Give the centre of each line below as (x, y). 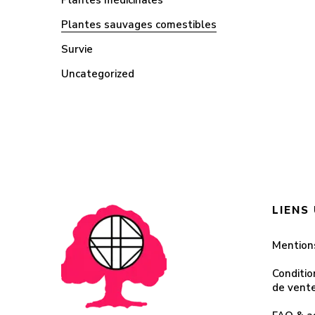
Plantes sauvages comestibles (139, 25)
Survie (77, 49)
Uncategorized (98, 74)
